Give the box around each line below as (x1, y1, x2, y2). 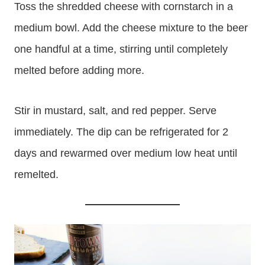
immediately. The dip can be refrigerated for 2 (14, 126, 228, 138)
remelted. (14, 169, 59, 181)
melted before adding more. (14, 64, 144, 77)
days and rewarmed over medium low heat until (14, 147, 237, 160)
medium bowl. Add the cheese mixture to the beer (14, 22, 248, 34)
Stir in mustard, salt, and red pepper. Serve (14, 105, 216, 117)
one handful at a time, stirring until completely (14, 43, 228, 56)
